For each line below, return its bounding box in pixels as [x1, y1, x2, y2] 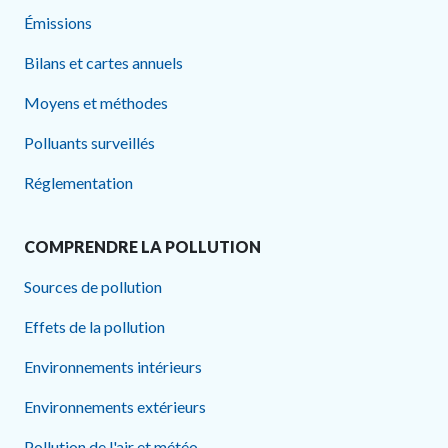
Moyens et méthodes [24, 93, 168, 113]
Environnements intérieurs [24, 357, 202, 377]
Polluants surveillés [24, 133, 155, 153]
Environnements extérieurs [24, 397, 206, 417]
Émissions [24, 13, 92, 33]
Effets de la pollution [24, 317, 165, 337]
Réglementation [24, 173, 133, 193]
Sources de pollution [24, 277, 162, 297]
